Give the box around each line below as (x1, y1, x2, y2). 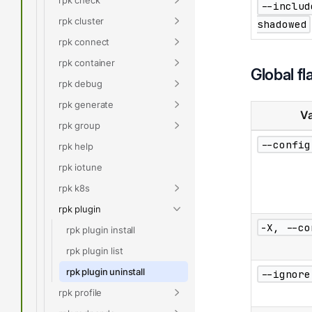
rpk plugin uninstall (66, 265, 145, 277)
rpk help (58, 140, 93, 152)
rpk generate (58, 98, 114, 110)
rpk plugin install (66, 224, 136, 235)
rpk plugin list (66, 244, 123, 256)
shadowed (256, 17, 307, 31)
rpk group (58, 119, 100, 131)
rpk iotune (58, 161, 102, 173)
